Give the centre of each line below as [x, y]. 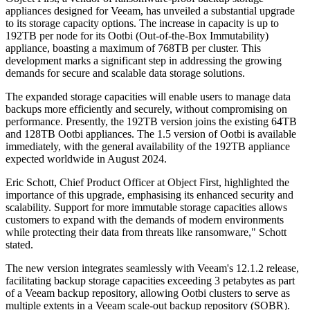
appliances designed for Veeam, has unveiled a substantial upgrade [150, 11]
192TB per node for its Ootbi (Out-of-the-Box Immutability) [137, 36]
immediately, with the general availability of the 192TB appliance [148, 147]
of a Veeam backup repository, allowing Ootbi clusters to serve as [148, 293]
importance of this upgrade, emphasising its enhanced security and [149, 195]
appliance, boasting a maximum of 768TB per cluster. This [133, 48]
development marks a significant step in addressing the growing [144, 61]
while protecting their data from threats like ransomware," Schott [146, 232]
